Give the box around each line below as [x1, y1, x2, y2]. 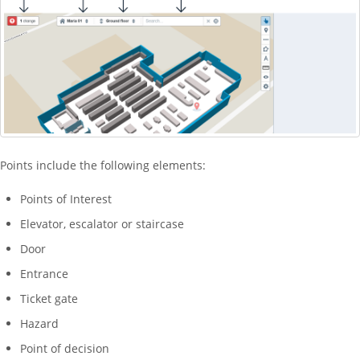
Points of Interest [20, 191, 112, 207]
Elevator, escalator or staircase [20, 216, 184, 232]
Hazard [20, 316, 59, 332]
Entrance [20, 266, 68, 282]
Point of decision [20, 341, 109, 357]
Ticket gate [20, 291, 78, 307]
